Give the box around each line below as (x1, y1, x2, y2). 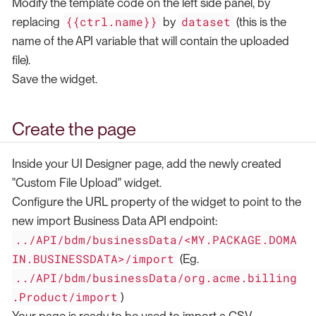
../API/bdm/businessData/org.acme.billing (15, 270, 298, 286)
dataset (181, 13, 231, 29)
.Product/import (12, 289, 118, 305)
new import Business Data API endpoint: (12, 214, 217, 229)
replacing (12, 14, 63, 29)
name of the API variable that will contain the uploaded (12, 33, 289, 48)
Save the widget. (12, 71, 97, 86)
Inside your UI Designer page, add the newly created (12, 157, 281, 171)
